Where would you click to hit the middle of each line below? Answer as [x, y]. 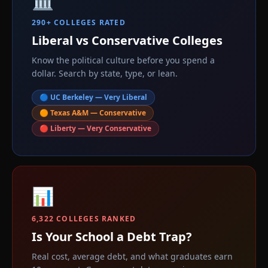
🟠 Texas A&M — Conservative [93, 113]
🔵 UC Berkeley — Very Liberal [93, 97]
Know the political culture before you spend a [123, 60]
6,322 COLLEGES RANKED [84, 219]
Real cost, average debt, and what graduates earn [132, 256]
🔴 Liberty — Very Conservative [95, 128]
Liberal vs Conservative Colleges [127, 40]
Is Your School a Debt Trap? [112, 237]
